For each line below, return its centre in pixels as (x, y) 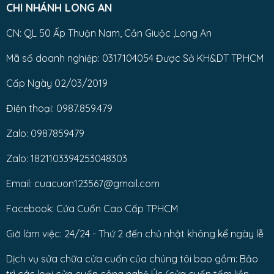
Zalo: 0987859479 (45, 134)
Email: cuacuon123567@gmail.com (83, 184)
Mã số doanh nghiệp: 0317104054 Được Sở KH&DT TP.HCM (135, 58)
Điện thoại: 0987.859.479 (59, 109)
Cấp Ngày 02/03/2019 (57, 83)
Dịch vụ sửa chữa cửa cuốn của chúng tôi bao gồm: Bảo (132, 259)
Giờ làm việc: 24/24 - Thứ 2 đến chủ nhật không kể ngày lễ (135, 234)
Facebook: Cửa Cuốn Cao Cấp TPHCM (92, 209)
